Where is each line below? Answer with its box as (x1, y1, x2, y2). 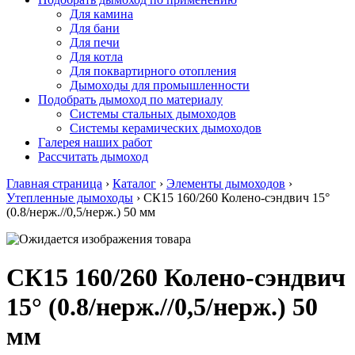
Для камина (70, 7, 133, 21)
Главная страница (6, 177, 102, 190)
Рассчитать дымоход (38, 150, 148, 163)
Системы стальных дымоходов (70, 107, 236, 120)
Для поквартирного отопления (70, 64, 236, 78)
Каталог (113, 177, 156, 190)
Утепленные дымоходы (6, 191, 133, 204)
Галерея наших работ (38, 136, 152, 149)
